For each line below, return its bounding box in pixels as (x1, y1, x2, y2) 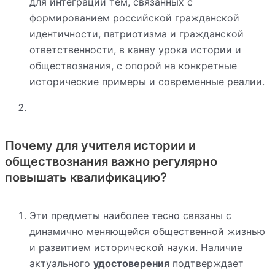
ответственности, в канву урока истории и (29, 43, 241, 56)
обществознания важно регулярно (5, 153, 217, 169)
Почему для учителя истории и (5, 137, 196, 153)
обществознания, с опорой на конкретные (29, 59, 237, 72)
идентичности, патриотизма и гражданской (29, 27, 244, 40)
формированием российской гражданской (29, 11, 239, 24)
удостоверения (93, 257, 169, 269)
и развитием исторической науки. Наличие (29, 241, 242, 254)
